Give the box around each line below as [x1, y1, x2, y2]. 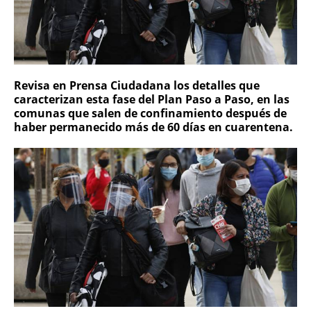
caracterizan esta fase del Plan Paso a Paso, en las [14, 92, 289, 108]
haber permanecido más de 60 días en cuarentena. [14, 119, 293, 135]
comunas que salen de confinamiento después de [14, 106, 287, 121]
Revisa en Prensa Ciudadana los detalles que [14, 78, 260, 94]
